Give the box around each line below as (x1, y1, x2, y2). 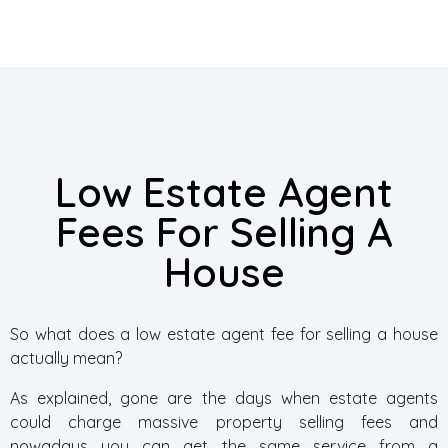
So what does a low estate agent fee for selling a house (10, 324, 438, 344)
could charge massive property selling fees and (10, 412, 438, 432)
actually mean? (10, 348, 122, 368)
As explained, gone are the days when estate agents (10, 388, 438, 408)
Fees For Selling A (55, 207, 393, 257)
